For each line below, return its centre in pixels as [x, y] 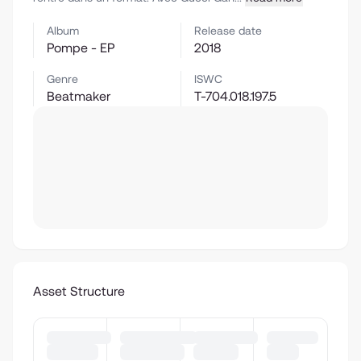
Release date [228, 31]
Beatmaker [79, 96]
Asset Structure [79, 291]
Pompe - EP [81, 48]
